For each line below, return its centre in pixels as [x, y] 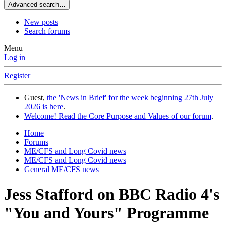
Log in [15, 58]
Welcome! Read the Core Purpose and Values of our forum [118, 116]
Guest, [36, 98]
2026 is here [44, 107]
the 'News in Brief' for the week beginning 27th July [130, 98]
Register [17, 76]
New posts [41, 22]
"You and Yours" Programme [106, 213]
